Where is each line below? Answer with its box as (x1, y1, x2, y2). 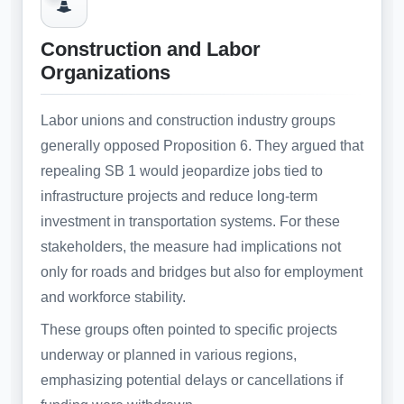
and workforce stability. (41, 289, 186, 305)
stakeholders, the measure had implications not (41, 238, 341, 254)
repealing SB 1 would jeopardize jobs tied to (41, 162, 323, 179)
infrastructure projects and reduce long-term (41, 188, 317, 204)
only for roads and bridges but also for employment (41, 263, 363, 280)
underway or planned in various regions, (41, 346, 297, 363)
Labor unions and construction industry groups (41, 112, 335, 128)
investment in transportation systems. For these (41, 213, 340, 229)
